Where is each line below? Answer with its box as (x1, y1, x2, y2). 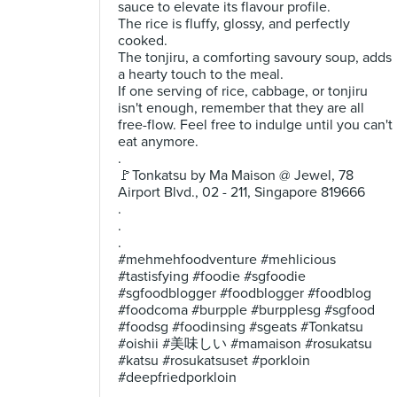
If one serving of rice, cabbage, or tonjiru (118, 82, 368, 100)
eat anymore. (118, 133, 198, 151)
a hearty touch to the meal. (118, 66, 284, 83)
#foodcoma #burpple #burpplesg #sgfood (118, 301, 375, 319)
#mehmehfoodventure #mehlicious (118, 251, 336, 269)
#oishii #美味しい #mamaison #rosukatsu (118, 335, 372, 353)
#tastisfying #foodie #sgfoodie (118, 268, 306, 285)
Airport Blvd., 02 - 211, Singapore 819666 (118, 183, 365, 201)
